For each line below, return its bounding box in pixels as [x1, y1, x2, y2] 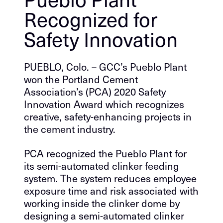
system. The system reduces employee [24, 171, 197, 186]
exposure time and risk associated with [24, 183, 199, 198]
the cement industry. [24, 121, 115, 136]
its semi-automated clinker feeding [24, 158, 179, 173]
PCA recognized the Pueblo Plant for [24, 146, 187, 161]
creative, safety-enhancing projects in [24, 109, 192, 124]
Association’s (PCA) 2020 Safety [24, 84, 166, 99]
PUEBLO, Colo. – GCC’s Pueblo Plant [24, 59, 187, 74]
